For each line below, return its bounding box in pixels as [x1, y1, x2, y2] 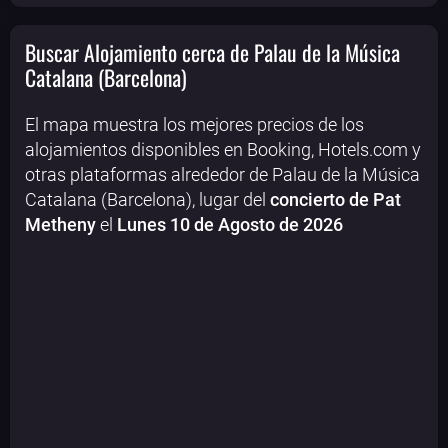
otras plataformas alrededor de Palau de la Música [25, 163, 420, 185]
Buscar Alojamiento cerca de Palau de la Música [25, 36, 400, 69]
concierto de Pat [270, 188, 401, 210]
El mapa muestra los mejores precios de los [25, 113, 364, 135]
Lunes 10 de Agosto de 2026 [117, 213, 343, 235]
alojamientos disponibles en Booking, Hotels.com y [25, 138, 421, 160]
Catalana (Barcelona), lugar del [25, 188, 270, 210]
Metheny [25, 213, 96, 235]
